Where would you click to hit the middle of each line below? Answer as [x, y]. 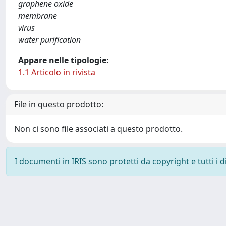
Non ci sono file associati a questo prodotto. [98, 128]
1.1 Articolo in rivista [57, 72]
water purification [49, 40]
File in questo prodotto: [59, 104]
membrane [38, 15]
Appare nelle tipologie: [64, 60]
